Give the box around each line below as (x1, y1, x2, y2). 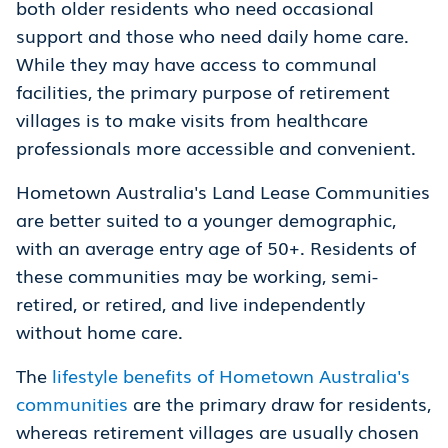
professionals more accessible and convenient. (16, 134, 421, 161)
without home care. (16, 318, 188, 345)
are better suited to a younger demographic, (16, 206, 396, 233)
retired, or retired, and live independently (16, 290, 365, 317)
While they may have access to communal (16, 50, 377, 77)
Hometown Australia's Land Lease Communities (16, 178, 430, 205)
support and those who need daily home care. (16, 22, 409, 49)
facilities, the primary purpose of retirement (16, 78, 390, 105)
